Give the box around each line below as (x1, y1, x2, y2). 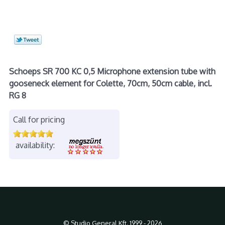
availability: (15, 140, 55, 150)
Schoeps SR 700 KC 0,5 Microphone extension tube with (9, 66, 215, 76)
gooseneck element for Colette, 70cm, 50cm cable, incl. (9, 78, 212, 88)
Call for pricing (13, 114, 65, 125)
